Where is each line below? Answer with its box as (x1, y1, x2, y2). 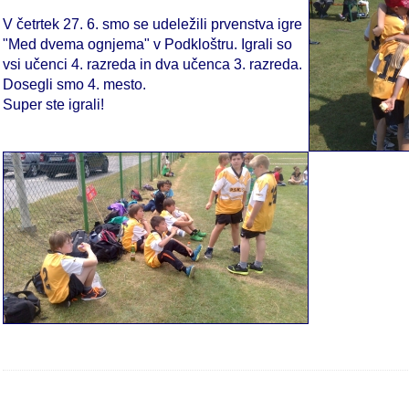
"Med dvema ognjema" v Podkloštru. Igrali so (3, 37, 292, 53)
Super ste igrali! (3, 97, 104, 113)
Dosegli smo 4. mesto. (3, 77, 146, 93)
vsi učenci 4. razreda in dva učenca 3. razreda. (3, 57, 302, 73)
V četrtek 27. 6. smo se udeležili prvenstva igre (3, 16, 302, 33)
